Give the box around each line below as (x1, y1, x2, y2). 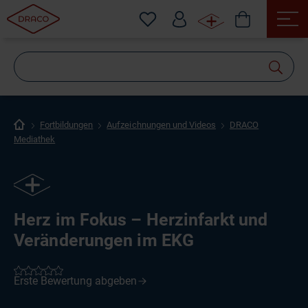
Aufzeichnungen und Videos (107, 120, 216, 130)
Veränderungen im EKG (14, 230, 195, 250)
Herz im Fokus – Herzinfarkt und (14, 210, 268, 230)
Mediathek (14, 134, 56, 144)
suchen (154, 75, 211, 95)
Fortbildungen (40, 120, 93, 130)
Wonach (154, 54, 217, 74)
